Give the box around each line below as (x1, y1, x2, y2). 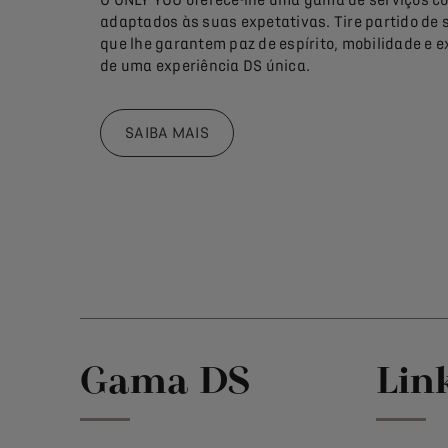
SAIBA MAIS (125, 123, 209, 142)
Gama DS (80, 354, 251, 403)
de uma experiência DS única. (100, 56, 310, 75)
